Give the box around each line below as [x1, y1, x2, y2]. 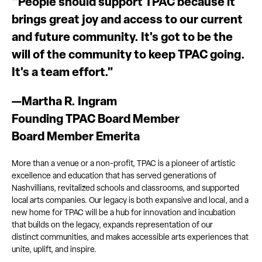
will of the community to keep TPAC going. [12, 50, 245, 62]
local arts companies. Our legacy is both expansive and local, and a [12, 196, 249, 206]
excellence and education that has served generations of [12, 172, 216, 181]
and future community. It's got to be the [12, 32, 233, 44]
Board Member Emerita [12, 132, 140, 144]
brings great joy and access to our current [12, 15, 243, 27]
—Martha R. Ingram [12, 96, 117, 109]
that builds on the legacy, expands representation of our [12, 221, 213, 230]
